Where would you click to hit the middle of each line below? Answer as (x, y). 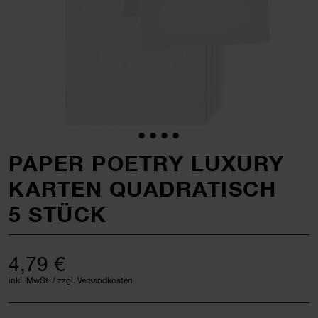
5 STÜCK (58, 214)
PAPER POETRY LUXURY (147, 163)
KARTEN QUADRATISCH (142, 188)
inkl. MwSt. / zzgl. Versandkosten (71, 280)
